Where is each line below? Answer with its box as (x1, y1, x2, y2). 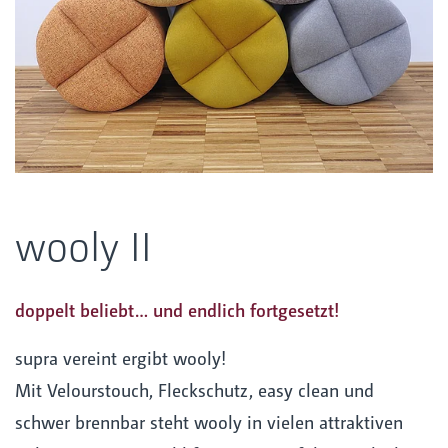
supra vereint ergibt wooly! (15, 346, 226, 370)
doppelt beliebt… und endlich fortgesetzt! (15, 298, 340, 322)
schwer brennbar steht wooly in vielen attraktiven (15, 410, 403, 434)
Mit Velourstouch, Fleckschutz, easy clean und (15, 378, 374, 402)
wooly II (15, 216, 152, 270)
